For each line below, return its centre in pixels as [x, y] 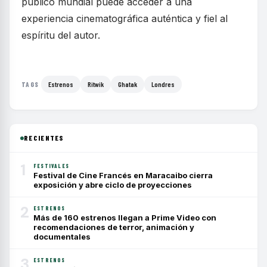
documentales [62, 237]
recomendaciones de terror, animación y [114, 227]
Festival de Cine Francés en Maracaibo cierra [123, 175]
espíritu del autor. [61, 35]
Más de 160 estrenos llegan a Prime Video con [125, 218]
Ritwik [96, 84]
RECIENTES [44, 138]
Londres [163, 84]
